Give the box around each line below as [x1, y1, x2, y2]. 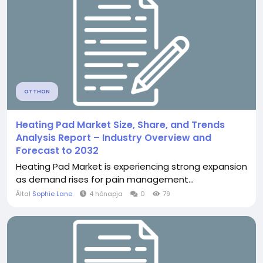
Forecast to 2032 [16, 144, 99, 157]
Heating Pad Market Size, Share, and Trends [16, 118, 225, 131]
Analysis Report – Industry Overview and [16, 131, 211, 144]
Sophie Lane [32, 189, 72, 198]
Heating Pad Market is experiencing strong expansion [16, 160, 247, 173]
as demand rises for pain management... [16, 173, 194, 186]
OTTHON [24, 88, 50, 95]
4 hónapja [89, 189, 123, 198]
